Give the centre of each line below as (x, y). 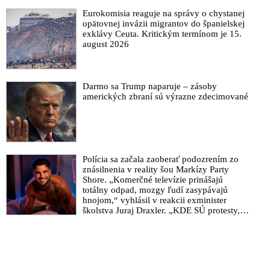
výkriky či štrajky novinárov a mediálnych (162, 220)
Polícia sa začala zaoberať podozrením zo (160, 159)
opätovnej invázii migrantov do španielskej (163, 23)
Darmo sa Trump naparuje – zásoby (149, 86)
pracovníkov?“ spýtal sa (128, 231)
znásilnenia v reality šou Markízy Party (155, 169)
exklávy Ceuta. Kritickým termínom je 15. (162, 33)
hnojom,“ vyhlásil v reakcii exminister (154, 200)
